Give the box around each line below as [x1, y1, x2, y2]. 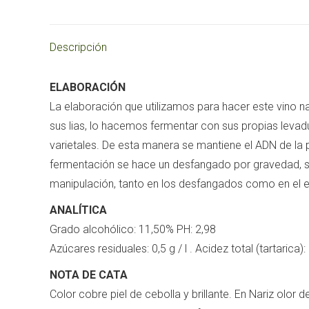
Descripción [50, 41, 107, 54]
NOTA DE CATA [50, 268, 128, 281]
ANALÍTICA [50, 203, 107, 217]
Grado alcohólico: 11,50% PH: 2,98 [50, 223, 216, 236]
